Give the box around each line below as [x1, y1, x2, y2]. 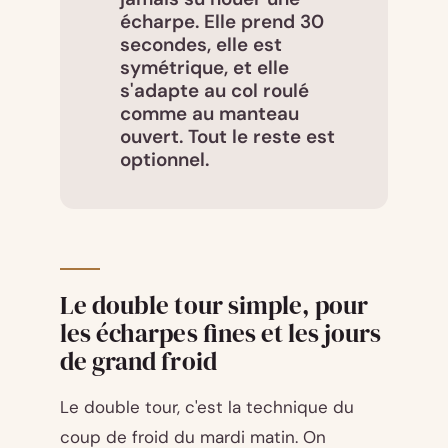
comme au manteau [120, 100, 299, 126]
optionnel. [120, 146, 209, 172]
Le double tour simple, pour [60, 287, 369, 322]
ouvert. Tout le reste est [120, 123, 335, 149]
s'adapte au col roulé [120, 77, 309, 103]
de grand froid [60, 343, 217, 378]
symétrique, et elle [120, 54, 289, 80]
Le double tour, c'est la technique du [60, 395, 354, 418]
